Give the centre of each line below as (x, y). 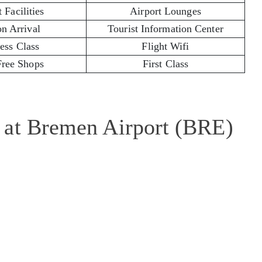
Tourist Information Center (166, 28)
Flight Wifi (166, 46)
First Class (166, 63)
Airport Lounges (166, 11)
